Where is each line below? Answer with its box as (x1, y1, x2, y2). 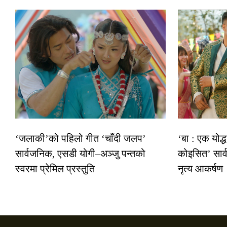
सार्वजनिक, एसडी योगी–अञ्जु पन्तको (15, 148, 145, 160)
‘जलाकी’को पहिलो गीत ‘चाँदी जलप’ (15, 133, 146, 144)
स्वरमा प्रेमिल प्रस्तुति (15, 163, 95, 175)
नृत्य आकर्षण (177, 163, 223, 175)
